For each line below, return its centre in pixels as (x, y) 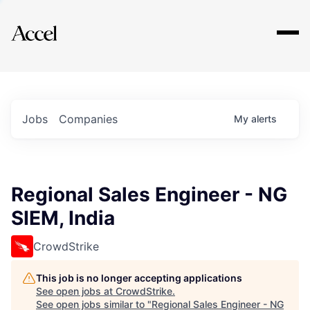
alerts (264, 119)
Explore (54, 24)
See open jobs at (76, 291)
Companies (88, 119)
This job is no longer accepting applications (139, 278)
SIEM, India (63, 218)
